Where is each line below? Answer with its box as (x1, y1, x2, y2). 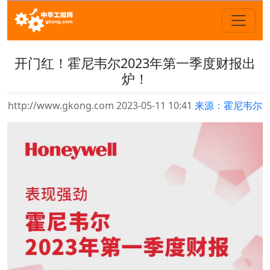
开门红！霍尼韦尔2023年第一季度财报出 (14, 54, 256, 72)
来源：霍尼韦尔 (195, 99, 262, 112)
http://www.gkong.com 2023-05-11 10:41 (8, 99, 195, 112)
